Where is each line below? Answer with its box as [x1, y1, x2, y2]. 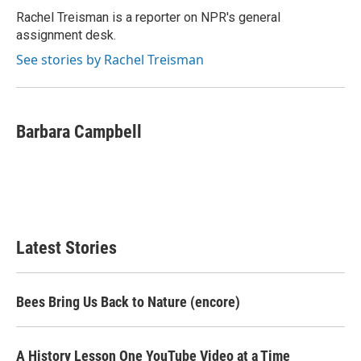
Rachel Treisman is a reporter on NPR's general [16, 10, 280, 25]
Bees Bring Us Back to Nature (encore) [16, 293, 240, 310]
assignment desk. [16, 27, 116, 43]
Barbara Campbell [16, 122, 142, 142]
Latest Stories [16, 238, 117, 258]
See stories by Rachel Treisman [16, 51, 204, 68]
